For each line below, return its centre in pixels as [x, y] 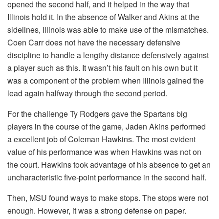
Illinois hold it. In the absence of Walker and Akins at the [103, 17]
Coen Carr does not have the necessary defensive [94, 42]
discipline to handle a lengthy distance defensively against [108, 55]
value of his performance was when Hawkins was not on [104, 152]
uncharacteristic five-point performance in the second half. [107, 177]
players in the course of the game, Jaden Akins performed [107, 126]
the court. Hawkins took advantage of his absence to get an [109, 164]
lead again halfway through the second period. [87, 93]
